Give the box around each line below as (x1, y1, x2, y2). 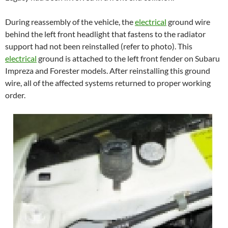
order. (5, 90, 25, 100)
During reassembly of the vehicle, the (5, 16, 135, 26)
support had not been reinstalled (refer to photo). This (5, 41, 192, 51)
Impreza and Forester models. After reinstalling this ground (5, 65, 210, 75)
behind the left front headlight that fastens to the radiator (5, 28, 206, 39)
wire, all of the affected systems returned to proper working (5, 77, 211, 88)
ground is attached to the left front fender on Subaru (37, 53, 220, 63)
